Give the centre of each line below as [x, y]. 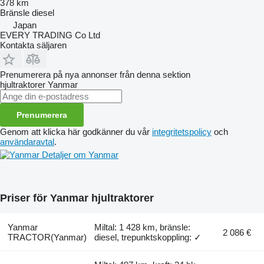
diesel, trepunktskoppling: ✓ [148, 237]
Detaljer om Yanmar [80, 154]
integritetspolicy [182, 131]
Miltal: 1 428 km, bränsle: [143, 227]
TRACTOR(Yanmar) [47, 237]
